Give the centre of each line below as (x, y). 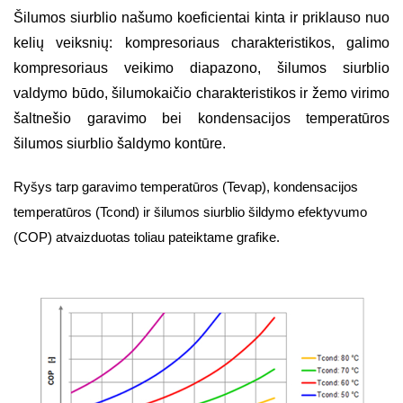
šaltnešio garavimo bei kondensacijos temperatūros (201, 118)
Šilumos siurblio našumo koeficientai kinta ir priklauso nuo (201, 17)
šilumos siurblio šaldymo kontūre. (120, 143)
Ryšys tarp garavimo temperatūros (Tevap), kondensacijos (186, 187)
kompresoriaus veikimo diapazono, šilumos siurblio (201, 67)
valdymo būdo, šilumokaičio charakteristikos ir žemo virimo (201, 93)
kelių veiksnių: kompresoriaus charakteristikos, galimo (201, 42)
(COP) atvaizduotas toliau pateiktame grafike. (147, 237)
